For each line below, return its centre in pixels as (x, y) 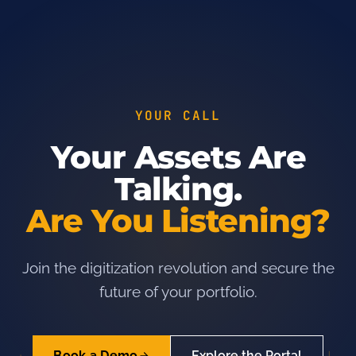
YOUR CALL (178, 116)
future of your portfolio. (178, 292)
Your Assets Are (178, 157)
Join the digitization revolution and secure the (178, 268)
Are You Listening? (178, 221)
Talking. (178, 189)
